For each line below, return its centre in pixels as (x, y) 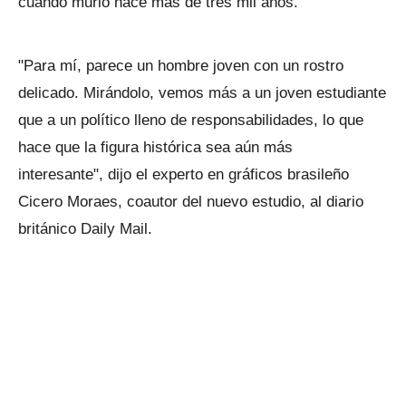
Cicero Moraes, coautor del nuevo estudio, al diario (191, 202)
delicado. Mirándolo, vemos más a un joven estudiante (202, 93)
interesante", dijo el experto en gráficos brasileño (184, 174)
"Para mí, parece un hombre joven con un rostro (181, 66)
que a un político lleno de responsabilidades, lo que (191, 120)
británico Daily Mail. (85, 229)
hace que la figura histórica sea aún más (155, 147)
